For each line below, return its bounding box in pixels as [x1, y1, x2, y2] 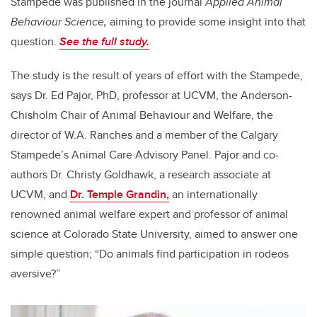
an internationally [169, 186, 258, 203]
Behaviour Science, [11, 13, 107, 30]
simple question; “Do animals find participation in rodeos [11, 246, 289, 263]
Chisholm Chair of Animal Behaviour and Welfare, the [11, 107, 273, 124]
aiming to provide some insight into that [107, 13, 306, 30]
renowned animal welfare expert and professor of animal [11, 206, 288, 223]
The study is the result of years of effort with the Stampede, [11, 67, 303, 84]
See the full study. [59, 33, 149, 50]
